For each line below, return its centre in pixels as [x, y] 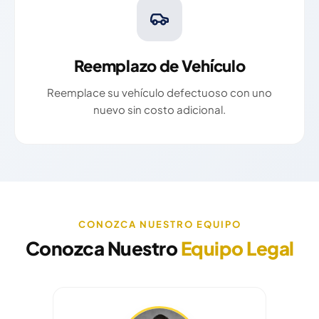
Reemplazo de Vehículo [159, 66]
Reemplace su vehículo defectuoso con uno [159, 93]
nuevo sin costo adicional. [159, 110]
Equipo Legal [237, 249]
